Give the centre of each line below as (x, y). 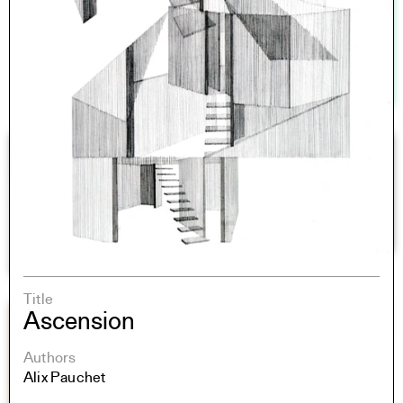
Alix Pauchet (65, 379)
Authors (50, 359)
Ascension (79, 323)
